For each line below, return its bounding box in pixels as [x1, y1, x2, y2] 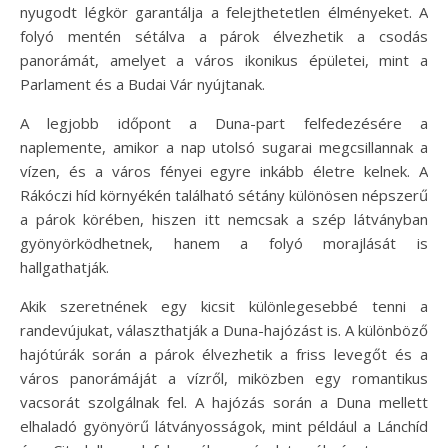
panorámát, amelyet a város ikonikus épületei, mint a [20, 49, 428, 70]
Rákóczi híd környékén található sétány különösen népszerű [20, 184, 428, 205]
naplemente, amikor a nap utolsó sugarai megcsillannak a [20, 136, 428, 157]
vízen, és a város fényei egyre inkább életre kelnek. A [20, 160, 428, 181]
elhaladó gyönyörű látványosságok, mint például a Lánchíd [20, 415, 428, 436]
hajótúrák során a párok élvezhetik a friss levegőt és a [20, 343, 428, 364]
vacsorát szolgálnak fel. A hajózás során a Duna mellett [20, 391, 428, 412]
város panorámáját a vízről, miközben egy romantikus [20, 367, 428, 388]
